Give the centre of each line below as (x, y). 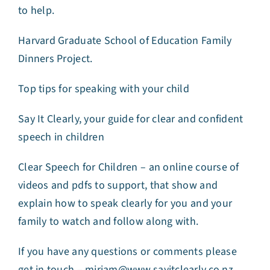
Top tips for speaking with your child (104, 89)
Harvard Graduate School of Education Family (125, 41)
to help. (36, 11)
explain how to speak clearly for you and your (125, 204)
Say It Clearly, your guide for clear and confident (131, 119)
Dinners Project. (55, 59)
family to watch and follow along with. (108, 222)
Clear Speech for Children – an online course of (129, 168)
